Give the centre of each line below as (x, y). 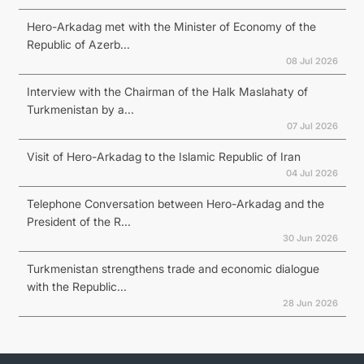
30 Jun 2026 (310, 238)
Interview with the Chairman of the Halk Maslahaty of (167, 91)
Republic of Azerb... (78, 44)
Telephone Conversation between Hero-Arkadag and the (175, 204)
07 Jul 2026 (312, 126)
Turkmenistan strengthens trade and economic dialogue (173, 269)
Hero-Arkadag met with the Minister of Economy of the (171, 26)
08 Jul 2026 (312, 61)
